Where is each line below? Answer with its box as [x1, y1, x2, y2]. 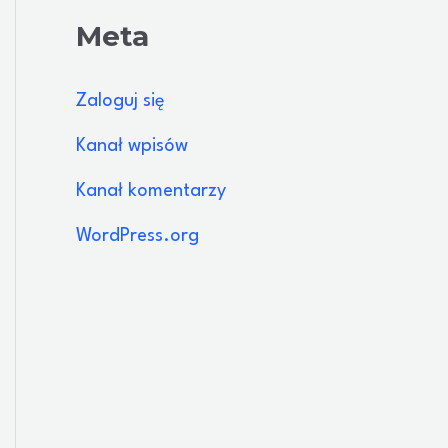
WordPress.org [76, 227, 199, 246]
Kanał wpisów [76, 137, 188, 156]
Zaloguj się [76, 92, 165, 111]
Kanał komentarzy [76, 182, 226, 201]
